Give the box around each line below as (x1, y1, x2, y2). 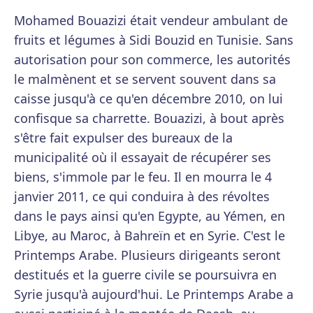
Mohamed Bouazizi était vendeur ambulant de (14, 12, 288, 29)
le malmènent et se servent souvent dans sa (14, 71, 276, 88)
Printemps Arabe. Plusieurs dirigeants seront (14, 247, 281, 264)
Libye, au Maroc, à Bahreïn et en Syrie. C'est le (14, 227, 285, 245)
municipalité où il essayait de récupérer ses (14, 149, 271, 166)
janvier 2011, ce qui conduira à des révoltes (14, 188, 270, 205)
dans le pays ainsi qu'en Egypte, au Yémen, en (14, 208, 285, 225)
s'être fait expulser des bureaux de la (14, 129, 233, 147)
